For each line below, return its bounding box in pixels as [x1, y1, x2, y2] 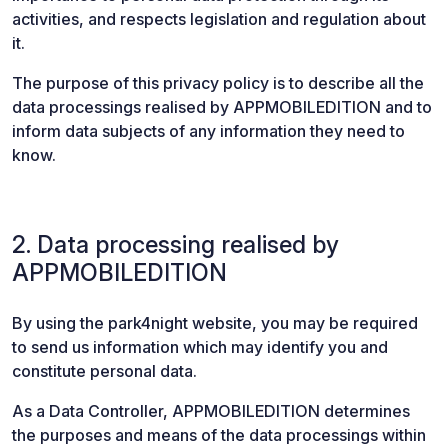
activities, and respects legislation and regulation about [12, 9, 426, 29]
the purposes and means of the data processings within [12, 425, 426, 445]
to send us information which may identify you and [12, 337, 388, 357]
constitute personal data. [12, 361, 197, 381]
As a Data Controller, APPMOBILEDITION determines [12, 401, 410, 421]
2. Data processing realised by [12, 230, 339, 259]
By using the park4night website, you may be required [12, 313, 418, 333]
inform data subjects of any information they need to [12, 121, 405, 141]
